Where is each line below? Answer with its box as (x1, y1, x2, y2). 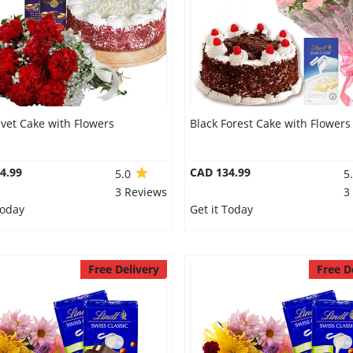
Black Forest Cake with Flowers (189, 116, 351, 131)
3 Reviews (114, 184, 167, 199)
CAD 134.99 (189, 165, 251, 180)
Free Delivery (87, 262, 159, 277)
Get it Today (189, 202, 253, 217)
